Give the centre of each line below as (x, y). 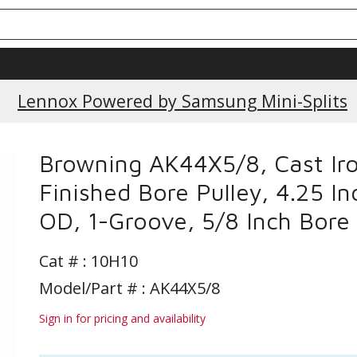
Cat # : (65, 261)
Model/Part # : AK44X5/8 (129, 288)
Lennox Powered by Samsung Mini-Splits (182, 101)
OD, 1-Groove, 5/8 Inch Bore (194, 220)
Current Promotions (182, 73)
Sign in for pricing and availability (122, 318)
